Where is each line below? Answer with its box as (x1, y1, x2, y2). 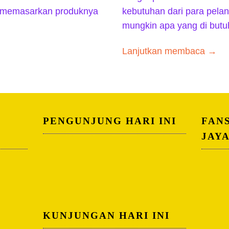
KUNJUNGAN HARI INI (42, 210, 170, 221)
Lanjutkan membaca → (122, 46, 217, 57)
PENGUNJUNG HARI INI (42, 115, 176, 126)
